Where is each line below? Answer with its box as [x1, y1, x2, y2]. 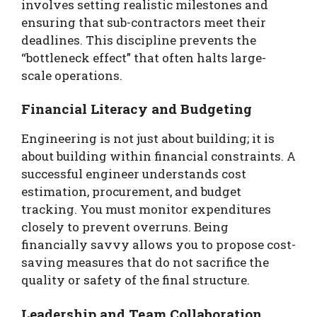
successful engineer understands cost [21, 166, 246, 182]
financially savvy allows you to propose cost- [21, 236, 296, 253]
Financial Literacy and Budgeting [21, 100, 252, 117]
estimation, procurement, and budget [21, 183, 241, 200]
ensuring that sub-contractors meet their [21, 13, 266, 30]
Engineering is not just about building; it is [21, 130, 275, 146]
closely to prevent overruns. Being [21, 219, 229, 235]
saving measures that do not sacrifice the [21, 254, 269, 270]
